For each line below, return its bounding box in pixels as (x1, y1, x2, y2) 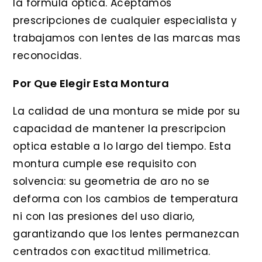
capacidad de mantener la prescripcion (13, 122, 226, 136)
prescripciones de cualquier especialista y (13, 13, 237, 28)
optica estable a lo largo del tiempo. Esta (13, 139, 232, 154)
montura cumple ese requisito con (13, 157, 197, 171)
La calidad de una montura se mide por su (13, 104, 240, 119)
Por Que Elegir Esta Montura (13, 76, 170, 91)
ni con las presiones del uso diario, (13, 209, 195, 224)
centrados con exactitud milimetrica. (13, 244, 211, 259)
